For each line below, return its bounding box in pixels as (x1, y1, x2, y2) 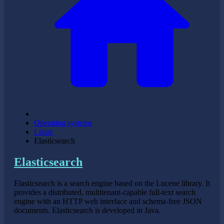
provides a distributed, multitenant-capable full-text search (14, 188, 195, 196)
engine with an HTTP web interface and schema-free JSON (14, 197, 202, 205)
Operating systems (34, 118, 92, 127)
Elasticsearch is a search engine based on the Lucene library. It (14, 179, 210, 187)
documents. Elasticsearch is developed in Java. (14, 206, 160, 214)
